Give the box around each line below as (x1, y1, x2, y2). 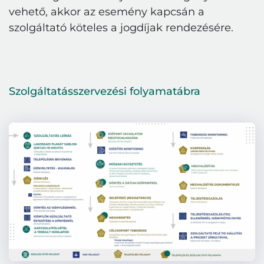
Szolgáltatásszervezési (9, 85, 127, 98)
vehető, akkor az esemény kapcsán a (9, 5, 204, 18)
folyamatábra (130, 85, 200, 98)
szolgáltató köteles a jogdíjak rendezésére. (9, 21, 233, 34)
